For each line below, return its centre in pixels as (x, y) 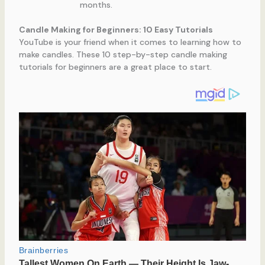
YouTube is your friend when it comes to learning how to (130, 42)
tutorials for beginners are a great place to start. (115, 67)
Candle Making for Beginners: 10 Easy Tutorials (116, 29)
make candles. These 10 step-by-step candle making (123, 54)
